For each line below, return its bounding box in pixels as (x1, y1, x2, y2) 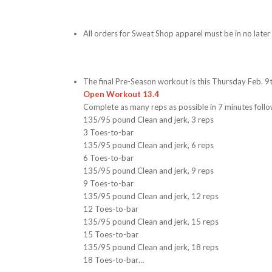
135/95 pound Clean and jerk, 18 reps (83, 242, 219, 253)
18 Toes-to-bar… (83, 255, 144, 265)
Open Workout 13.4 (83, 89, 160, 100)
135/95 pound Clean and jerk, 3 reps (83, 115, 214, 125)
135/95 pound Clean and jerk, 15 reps (83, 217, 219, 227)
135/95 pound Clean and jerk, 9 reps (83, 166, 214, 176)
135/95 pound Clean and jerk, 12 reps (83, 191, 219, 202)
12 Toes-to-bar (83, 204, 139, 214)
